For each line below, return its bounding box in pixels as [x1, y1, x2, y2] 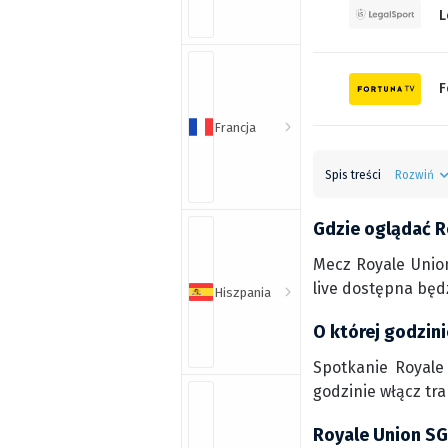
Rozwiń [395, 168, 434, 182]
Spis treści [325, 168, 381, 182]
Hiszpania [214, 284, 271, 300]
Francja [214, 119, 256, 135]
